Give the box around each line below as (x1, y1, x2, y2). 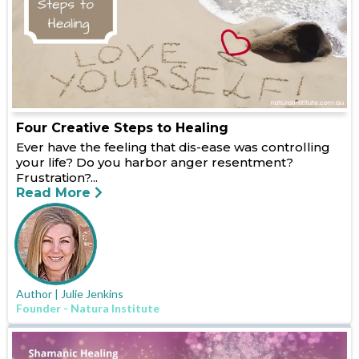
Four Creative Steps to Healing (16, 120, 228, 136)
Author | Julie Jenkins (16, 287, 123, 301)
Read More (16, 185, 91, 201)
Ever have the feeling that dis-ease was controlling (16, 139, 330, 155)
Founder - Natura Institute (16, 301, 159, 316)
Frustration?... (16, 170, 98, 186)
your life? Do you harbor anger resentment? (16, 155, 293, 171)
